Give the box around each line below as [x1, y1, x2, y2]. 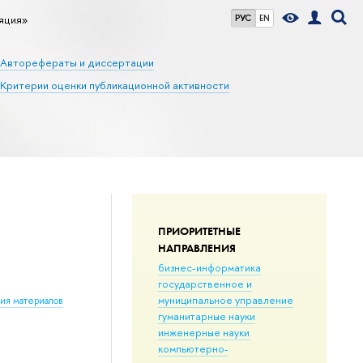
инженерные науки [157, 324, 250, 340]
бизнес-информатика [157, 259, 261, 275]
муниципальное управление [157, 292, 293, 307]
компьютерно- [157, 340, 228, 356]
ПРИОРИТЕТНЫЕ [157, 223, 241, 238]
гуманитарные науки [157, 308, 255, 323]
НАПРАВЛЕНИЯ [157, 240, 236, 255]
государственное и [157, 275, 252, 291]
